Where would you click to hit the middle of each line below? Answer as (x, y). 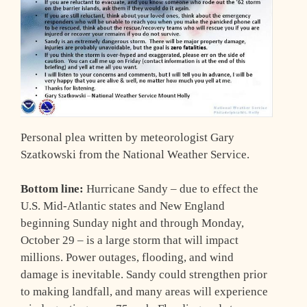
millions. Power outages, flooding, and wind (127, 258)
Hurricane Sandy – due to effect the (171, 189)
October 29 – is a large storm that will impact (130, 241)
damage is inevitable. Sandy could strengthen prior (144, 275)
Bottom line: (52, 189)
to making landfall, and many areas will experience (144, 292)
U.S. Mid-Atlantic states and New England (123, 206)
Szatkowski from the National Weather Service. (135, 154)
